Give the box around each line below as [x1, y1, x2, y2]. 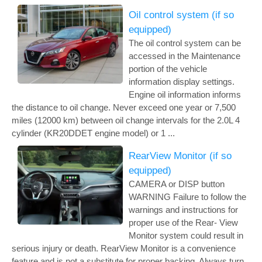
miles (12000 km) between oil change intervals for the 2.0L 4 [12, 115, 240, 125]
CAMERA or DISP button [129, 179, 225, 189]
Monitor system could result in [129, 230, 243, 240]
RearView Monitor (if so [129, 150, 232, 161]
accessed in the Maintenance [129, 51, 240, 61]
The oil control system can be [129, 38, 241, 48]
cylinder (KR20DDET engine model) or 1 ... [12, 128, 175, 138]
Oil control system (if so [129, 9, 234, 20]
